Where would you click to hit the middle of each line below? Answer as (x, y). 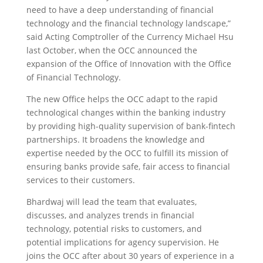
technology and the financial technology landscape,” (128, 23)
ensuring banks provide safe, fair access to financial (128, 166)
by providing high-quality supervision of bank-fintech (131, 126)
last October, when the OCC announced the (112, 50)
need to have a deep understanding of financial (120, 10)
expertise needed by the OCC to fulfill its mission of (127, 153)
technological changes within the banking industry (126, 112)
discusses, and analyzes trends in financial (110, 215)
